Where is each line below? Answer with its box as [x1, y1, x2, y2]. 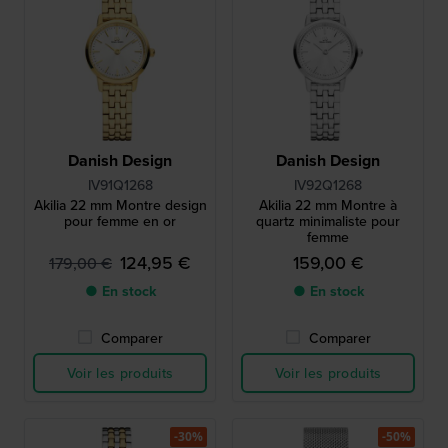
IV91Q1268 [87, 175, 153, 195]
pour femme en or [64, 211, 176, 231]
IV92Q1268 [294, 175, 362, 195]
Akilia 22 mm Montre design [33, 195, 207, 215]
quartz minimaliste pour [256, 211, 400, 231]
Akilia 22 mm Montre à [259, 195, 397, 215]
